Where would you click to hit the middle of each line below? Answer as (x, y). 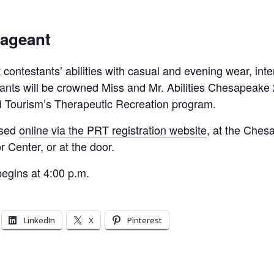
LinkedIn (39, 220)
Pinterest (145, 220)
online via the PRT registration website (113, 129)
